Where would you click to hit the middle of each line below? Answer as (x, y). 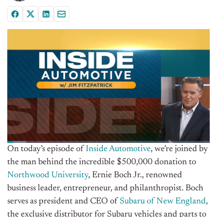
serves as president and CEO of (63, 202)
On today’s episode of (46, 149)
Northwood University (48, 176)
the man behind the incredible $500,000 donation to (102, 163)
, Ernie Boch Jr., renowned (135, 176)
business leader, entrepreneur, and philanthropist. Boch (105, 189)
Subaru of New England (163, 202)
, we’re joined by (179, 149)
